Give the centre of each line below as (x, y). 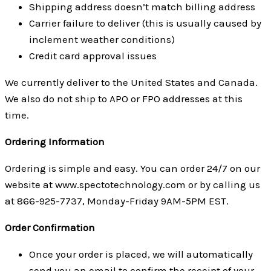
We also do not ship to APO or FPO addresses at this (124, 98)
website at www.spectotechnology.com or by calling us (132, 184)
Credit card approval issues (93, 55)
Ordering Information (55, 141)
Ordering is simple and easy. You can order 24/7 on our (132, 168)
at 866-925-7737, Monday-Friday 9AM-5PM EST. (117, 201)
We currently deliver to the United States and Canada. (132, 82)
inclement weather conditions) (102, 39)
